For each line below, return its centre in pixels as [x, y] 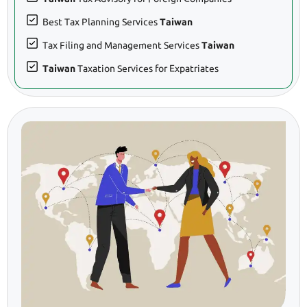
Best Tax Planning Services [101, 22]
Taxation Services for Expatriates [147, 69]
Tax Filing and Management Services [122, 46]
